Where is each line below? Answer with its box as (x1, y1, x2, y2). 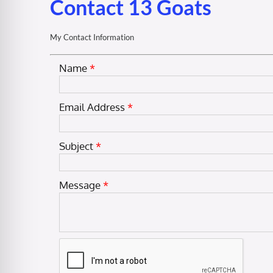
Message (59, 179, 101, 192)
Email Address (59, 101, 125, 114)
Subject (59, 140, 93, 153)
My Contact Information (50, 32, 134, 43)
